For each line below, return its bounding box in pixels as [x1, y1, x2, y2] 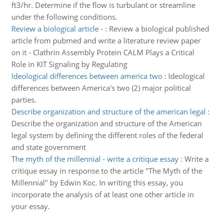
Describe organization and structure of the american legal [11, 107, 206, 116]
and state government [11, 142, 86, 152]
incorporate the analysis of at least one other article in [11, 189, 194, 199]
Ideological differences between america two [11, 71, 162, 81]
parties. [11, 95, 37, 105]
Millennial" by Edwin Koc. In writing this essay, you [11, 178, 183, 187]
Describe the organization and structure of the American [11, 118, 202, 128]
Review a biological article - [11, 24, 103, 34]
